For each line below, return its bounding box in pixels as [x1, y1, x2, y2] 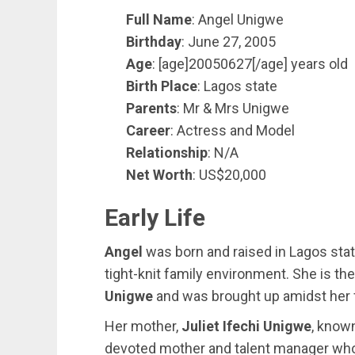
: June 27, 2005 [181, 33, 276, 50]
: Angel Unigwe [192, 11, 284, 28]
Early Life [105, 204, 205, 231]
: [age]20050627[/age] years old [152, 55, 348, 72]
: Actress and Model [170, 122, 295, 139]
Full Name [126, 11, 192, 28]
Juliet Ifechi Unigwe [181, 318, 311, 334]
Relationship [126, 144, 208, 161]
